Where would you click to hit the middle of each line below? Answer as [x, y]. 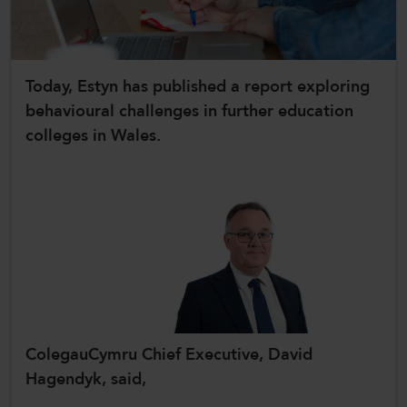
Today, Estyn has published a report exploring [198, 87]
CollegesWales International [123, 23]
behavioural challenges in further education [189, 112]
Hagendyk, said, [88, 380]
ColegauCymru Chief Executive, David [169, 355]
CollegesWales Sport [98, 60]
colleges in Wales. [95, 136]
